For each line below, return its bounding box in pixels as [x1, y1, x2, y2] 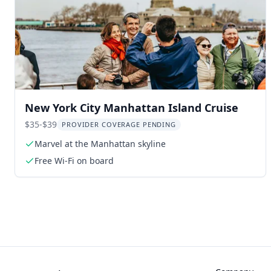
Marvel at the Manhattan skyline [34, 138, 166, 149]
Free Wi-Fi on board [34, 155, 114, 166]
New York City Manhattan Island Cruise [25, 100, 238, 115]
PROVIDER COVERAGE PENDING [62, 120, 176, 129]
